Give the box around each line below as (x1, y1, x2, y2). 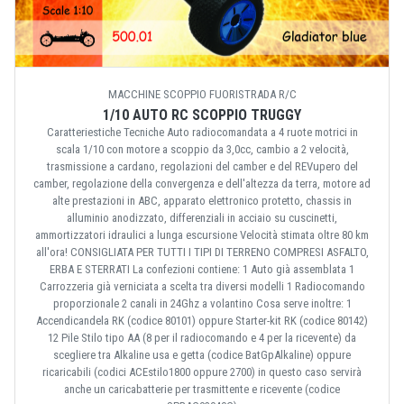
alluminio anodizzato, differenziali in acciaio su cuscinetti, (67, 210, 337, 225)
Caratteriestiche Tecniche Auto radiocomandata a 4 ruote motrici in (46, 124, 358, 139)
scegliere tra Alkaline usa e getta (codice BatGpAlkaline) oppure (53, 347, 351, 362)
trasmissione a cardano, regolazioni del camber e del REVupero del (46, 159, 358, 173)
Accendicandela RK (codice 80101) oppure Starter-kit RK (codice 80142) (36, 313, 368, 327)
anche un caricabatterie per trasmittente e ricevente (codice (64, 381, 340, 396)
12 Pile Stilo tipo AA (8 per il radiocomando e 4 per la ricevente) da (48, 330, 356, 344)
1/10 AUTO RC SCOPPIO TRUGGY (103, 106, 301, 124)
